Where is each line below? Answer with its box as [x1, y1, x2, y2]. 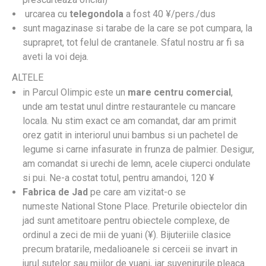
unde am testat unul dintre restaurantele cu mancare [23, 100, 236, 112]
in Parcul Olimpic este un [23, 86, 125, 98]
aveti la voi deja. [23, 50, 88, 62]
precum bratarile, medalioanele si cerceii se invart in [23, 243, 237, 255]
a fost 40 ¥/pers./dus [123, 8, 216, 20]
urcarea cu [23, 8, 69, 20]
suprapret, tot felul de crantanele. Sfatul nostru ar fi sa [23, 36, 244, 48]
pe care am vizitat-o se [88, 186, 186, 198]
